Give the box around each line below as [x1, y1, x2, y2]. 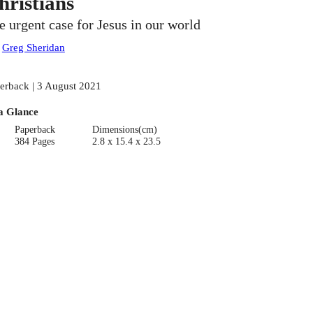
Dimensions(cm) [92, 124, 157, 135]
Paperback [15, 124, 56, 135]
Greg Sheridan [1, 41, 65, 54]
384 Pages [15, 136, 55, 147]
